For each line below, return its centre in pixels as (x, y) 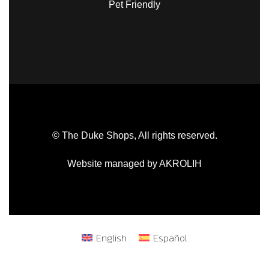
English (111, 238)
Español (171, 238)
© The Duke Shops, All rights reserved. (134, 135)
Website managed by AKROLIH (134, 164)
